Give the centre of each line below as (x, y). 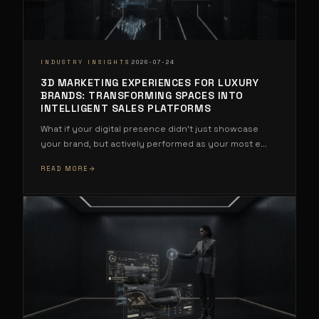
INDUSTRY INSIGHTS (85, 62)
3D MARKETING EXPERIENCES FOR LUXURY (150, 82)
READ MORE (64, 168)
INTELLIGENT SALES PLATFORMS (126, 108)
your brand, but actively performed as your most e (151, 143)
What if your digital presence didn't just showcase (150, 129)
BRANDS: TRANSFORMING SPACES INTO (142, 95)
